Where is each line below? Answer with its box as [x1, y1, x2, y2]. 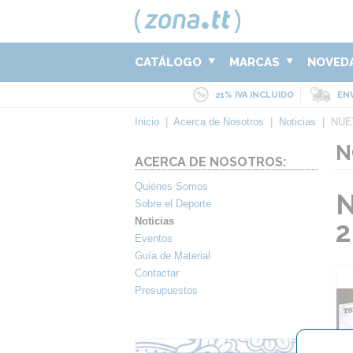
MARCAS [229, 55, 283, 69]
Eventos [135, 232, 173, 244]
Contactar [135, 267, 179, 279]
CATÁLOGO [135, 55, 205, 69]
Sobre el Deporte [135, 198, 211, 210]
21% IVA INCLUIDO [214, 90, 294, 100]
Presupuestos [135, 284, 198, 296]
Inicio [135, 116, 159, 128]
